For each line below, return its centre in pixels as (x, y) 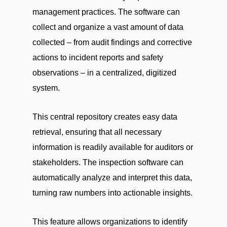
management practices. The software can (106, 12)
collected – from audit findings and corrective (112, 42)
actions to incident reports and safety (98, 58)
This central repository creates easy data (105, 117)
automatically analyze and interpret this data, (112, 178)
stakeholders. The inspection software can (108, 162)
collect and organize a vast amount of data (108, 27)
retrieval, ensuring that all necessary (97, 132)
